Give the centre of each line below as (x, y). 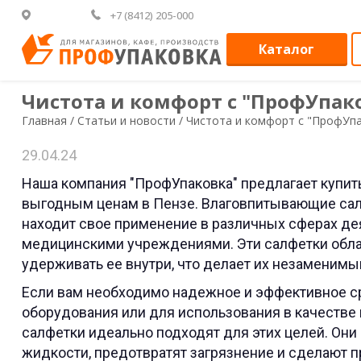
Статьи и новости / (130, 120)
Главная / (48, 120)
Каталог (287, 49)
